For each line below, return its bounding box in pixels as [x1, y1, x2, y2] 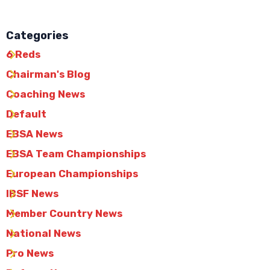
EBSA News [6, 127, 63, 140]
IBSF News [6, 187, 58, 200]
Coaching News [6, 87, 85, 100]
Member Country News [6, 207, 122, 220]
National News [6, 227, 81, 240]
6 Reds [6, 48, 40, 60]
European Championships [6, 168, 138, 180]
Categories [6, 28, 69, 42]
